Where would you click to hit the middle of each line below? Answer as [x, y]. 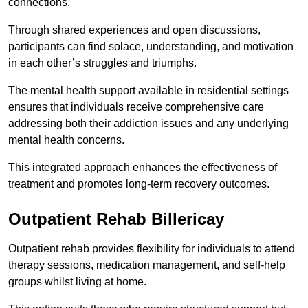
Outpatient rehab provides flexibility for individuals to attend [152, 249]
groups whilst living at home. [79, 282]
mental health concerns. [68, 140]
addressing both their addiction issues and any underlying [148, 124]
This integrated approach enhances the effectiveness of [143, 168]
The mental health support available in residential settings [148, 91]
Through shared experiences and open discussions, [134, 30]
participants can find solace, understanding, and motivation [151, 47]
